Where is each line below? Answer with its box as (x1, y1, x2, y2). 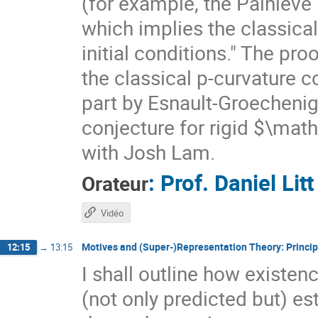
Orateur (82, 170, 148, 197)
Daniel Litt (214, 168, 314, 198)
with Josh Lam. (82, 138, 215, 166)
